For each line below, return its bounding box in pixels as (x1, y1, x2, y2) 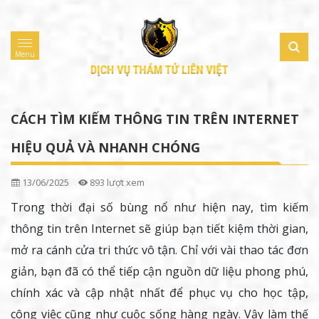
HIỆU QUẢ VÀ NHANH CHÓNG (11, 139, 200, 157)
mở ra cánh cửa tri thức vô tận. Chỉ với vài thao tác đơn (11, 242, 308, 258)
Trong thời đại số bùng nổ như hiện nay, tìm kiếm (11, 199, 308, 216)
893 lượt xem (88, 176, 145, 189)
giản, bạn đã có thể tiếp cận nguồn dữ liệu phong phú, (11, 263, 308, 280)
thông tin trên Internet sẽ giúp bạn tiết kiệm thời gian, (11, 221, 308, 237)
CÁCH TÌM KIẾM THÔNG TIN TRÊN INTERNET (11, 110, 299, 128)
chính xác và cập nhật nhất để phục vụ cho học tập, (11, 285, 308, 301)
